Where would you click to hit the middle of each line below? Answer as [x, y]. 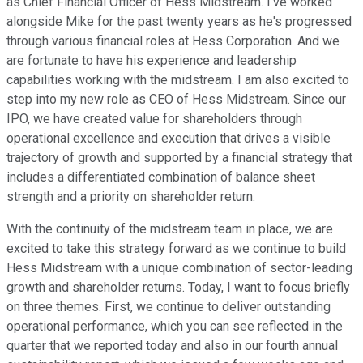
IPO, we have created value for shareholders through [154, 118]
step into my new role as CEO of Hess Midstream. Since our [176, 99]
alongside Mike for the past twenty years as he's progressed [179, 21]
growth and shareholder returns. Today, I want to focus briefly [178, 287]
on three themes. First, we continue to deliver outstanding [169, 306]
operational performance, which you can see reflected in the [175, 326]
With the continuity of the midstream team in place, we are [170, 228]
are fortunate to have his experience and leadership [152, 60]
